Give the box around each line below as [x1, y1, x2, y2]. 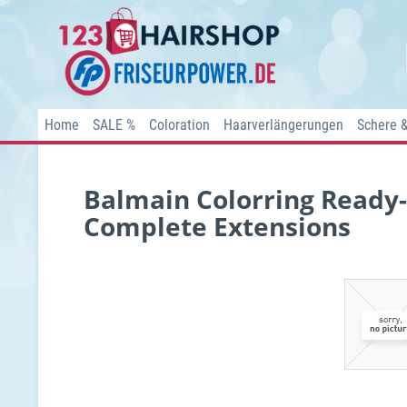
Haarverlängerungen [223, 116, 343, 134]
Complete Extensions [84, 209, 351, 243]
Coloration [149, 116, 210, 134]
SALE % [93, 116, 135, 134]
